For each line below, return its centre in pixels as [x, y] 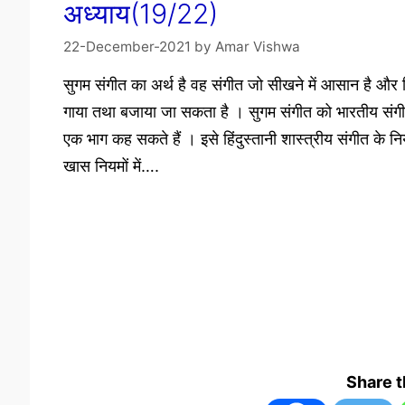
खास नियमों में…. [111, 165]
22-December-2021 [127, 46]
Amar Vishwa [257, 46]
